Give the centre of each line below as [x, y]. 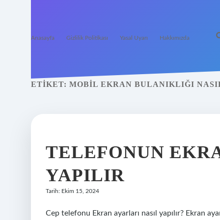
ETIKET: [50, 84]
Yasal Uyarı [134, 38]
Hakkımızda [175, 38]
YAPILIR [85, 175]
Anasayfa [43, 38]
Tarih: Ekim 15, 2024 [72, 191]
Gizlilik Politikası [87, 38]
